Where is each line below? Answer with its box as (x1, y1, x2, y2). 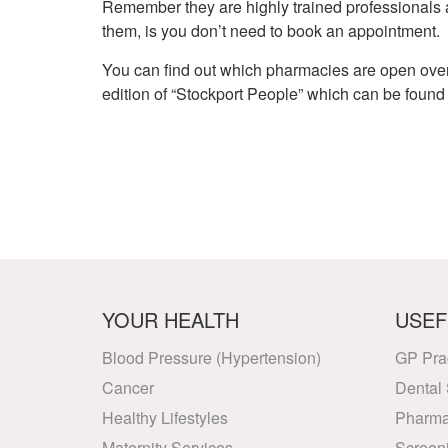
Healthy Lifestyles (102, 406, 228, 429)
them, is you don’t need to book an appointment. (102, 19, 440, 42)
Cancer (102, 376, 154, 399)
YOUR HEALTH (102, 305, 239, 334)
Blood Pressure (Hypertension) (102, 346, 321, 369)
